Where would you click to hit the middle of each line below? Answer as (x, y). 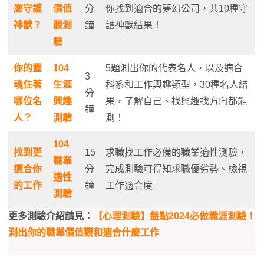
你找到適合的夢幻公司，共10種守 (177, 8)
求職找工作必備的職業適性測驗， (176, 152)
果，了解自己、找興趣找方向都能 (176, 101)
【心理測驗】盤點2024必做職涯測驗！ (174, 216)
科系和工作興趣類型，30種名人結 (177, 84)
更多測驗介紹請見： (51, 216)
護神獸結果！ (134, 25)
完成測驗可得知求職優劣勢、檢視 (176, 169)
